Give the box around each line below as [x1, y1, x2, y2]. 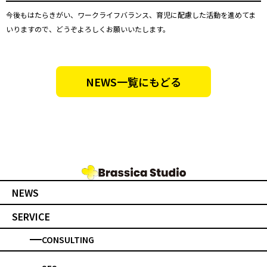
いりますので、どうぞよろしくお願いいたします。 [6, 23, 170, 34]
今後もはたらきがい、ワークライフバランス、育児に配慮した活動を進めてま [6, 9, 256, 20]
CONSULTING [42, 233, 94, 246]
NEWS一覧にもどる [86, 73, 181, 89]
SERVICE [12, 209, 50, 223]
